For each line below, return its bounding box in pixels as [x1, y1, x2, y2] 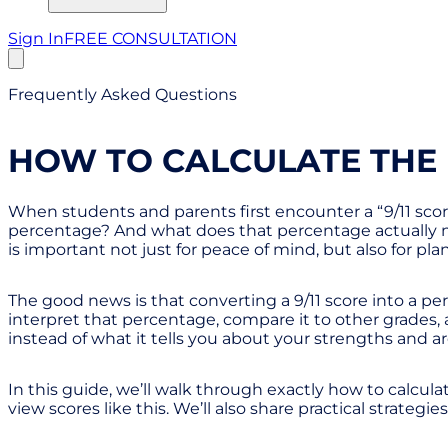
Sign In [8, 29, 64, 48]
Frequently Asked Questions [8, 85, 237, 104]
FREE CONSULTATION [64, 29, 237, 48]
